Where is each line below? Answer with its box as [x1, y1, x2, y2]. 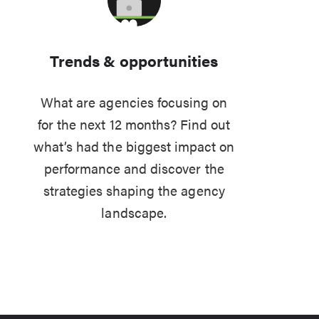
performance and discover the [43, 158, 224, 177]
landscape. [101, 202, 167, 221]
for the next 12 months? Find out [38, 114, 231, 133]
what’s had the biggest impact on [33, 136, 235, 155]
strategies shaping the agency [43, 180, 225, 199]
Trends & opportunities [50, 49, 219, 71]
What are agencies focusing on [41, 92, 228, 111]
